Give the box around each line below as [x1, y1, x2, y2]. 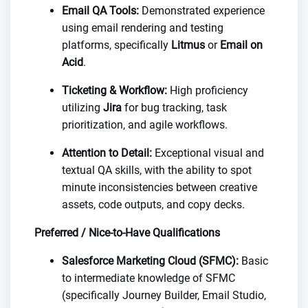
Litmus [171, 38, 205, 52]
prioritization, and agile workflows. [62, 118, 228, 131]
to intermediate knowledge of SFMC [62, 272, 235, 285]
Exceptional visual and [152, 146, 264, 159]
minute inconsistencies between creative [62, 181, 257, 194]
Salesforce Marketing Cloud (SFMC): [62, 254, 239, 267]
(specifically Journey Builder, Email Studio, [62, 289, 266, 302]
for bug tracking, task [122, 101, 227, 114]
